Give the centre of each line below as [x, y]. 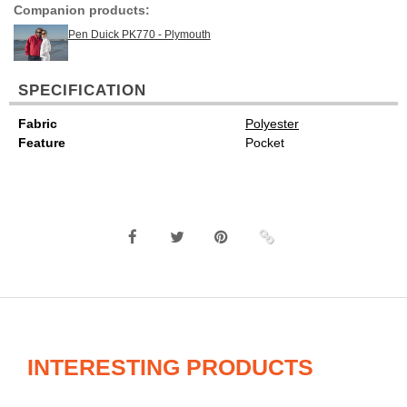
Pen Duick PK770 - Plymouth [139, 35]
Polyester [272, 124]
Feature [42, 143]
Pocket [265, 143]
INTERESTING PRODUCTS [170, 367]
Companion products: [82, 10]
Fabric [38, 124]
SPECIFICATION [82, 90]
